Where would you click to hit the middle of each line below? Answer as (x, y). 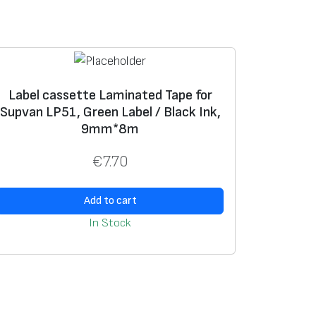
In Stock (110, 223)
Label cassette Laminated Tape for (110, 96)
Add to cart (110, 200)
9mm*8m (110, 129)
